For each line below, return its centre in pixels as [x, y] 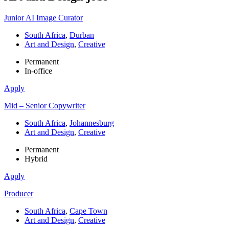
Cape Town [88, 211]
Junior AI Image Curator [43, 18]
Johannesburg [92, 123]
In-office [38, 71]
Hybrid [36, 159]
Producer [19, 194]
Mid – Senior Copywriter [45, 106]
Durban [82, 35]
